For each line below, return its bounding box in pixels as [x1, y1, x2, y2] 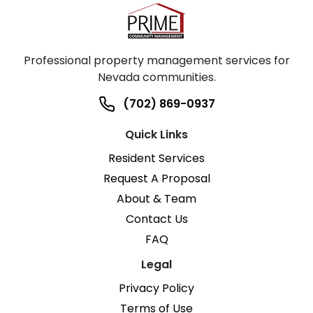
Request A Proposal [103, 170, 210, 187]
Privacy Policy [119, 280, 194, 297]
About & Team [117, 191, 196, 208]
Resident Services [108, 150, 205, 167]
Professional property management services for [23, 52, 290, 69]
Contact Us [125, 211, 188, 228]
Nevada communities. [97, 69, 216, 86]
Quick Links [125, 126, 188, 143]
